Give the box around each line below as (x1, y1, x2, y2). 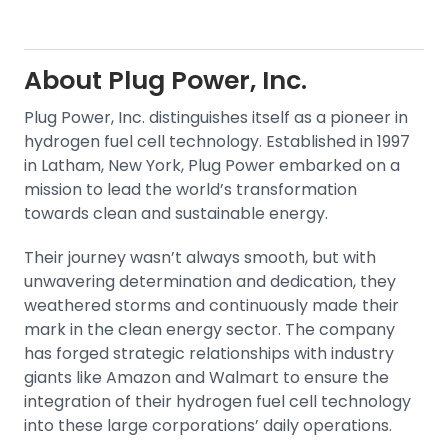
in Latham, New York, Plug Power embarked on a (24, 154, 400, 177)
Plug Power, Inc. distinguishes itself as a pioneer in (24, 106, 408, 129)
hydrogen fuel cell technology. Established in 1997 (24, 130, 410, 153)
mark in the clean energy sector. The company (24, 318, 395, 341)
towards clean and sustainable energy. (24, 202, 328, 225)
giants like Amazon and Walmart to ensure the (24, 366, 389, 389)
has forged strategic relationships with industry (24, 342, 394, 365)
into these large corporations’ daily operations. (24, 414, 392, 437)
